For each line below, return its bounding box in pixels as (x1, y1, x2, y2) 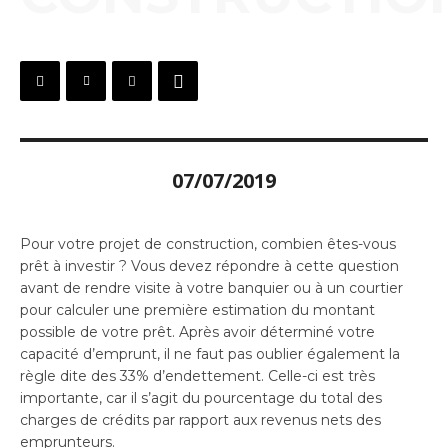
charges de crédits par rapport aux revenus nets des (20, 410, 381, 429)
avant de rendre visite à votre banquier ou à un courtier (20, 278, 403, 297)
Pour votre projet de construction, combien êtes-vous (20, 234, 396, 253)
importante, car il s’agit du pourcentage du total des (20, 388, 382, 407)
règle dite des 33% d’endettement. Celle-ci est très (20, 366, 375, 385)
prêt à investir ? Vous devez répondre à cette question (20, 256, 399, 275)
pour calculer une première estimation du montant (20, 300, 375, 319)
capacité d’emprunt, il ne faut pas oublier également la (20, 344, 400, 363)
